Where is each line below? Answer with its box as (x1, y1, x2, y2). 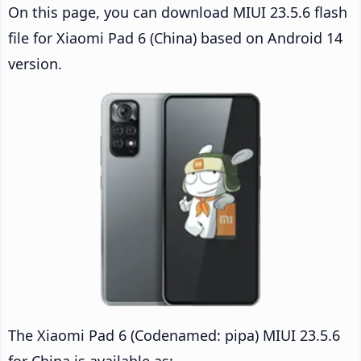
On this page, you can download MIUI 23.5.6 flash (8, 2, 347, 22)
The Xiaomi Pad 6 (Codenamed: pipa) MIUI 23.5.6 (8, 325, 340, 345)
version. (8, 53, 62, 73)
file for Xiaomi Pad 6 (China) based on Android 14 (8, 27, 342, 48)
